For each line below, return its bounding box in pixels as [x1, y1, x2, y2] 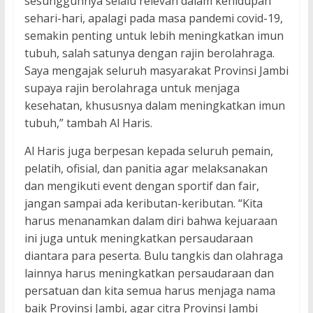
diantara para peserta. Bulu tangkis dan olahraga [24, 248, 283, 264]
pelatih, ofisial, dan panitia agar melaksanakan [24, 161, 268, 177]
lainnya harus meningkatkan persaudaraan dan [24, 265, 274, 282]
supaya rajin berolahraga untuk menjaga [24, 80, 240, 96]
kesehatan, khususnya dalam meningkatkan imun [24, 98, 285, 114]
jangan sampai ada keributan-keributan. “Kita [24, 196, 263, 212]
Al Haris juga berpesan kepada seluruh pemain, [24, 143, 273, 159]
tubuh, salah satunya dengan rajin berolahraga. [24, 45, 275, 61]
